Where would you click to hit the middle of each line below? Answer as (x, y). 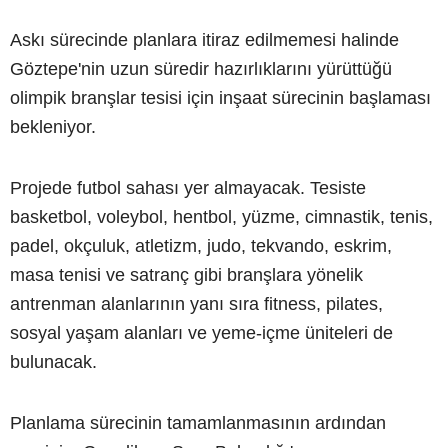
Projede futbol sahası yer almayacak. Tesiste (188, 188)
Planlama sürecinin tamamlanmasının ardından (198, 423)
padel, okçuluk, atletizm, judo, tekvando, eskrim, (201, 246)
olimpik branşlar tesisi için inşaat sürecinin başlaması (220, 98)
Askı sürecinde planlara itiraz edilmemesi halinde (204, 40)
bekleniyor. (53, 127)
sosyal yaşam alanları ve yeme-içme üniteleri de (201, 333)
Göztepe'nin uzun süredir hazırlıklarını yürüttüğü (201, 69)
